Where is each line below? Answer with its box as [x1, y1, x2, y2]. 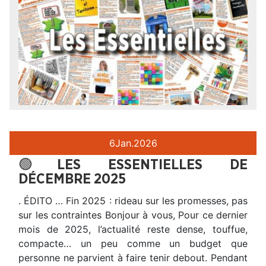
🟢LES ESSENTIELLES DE [18, 157, 248, 172]
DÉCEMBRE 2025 [18, 172, 126, 186]
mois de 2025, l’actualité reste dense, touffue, [18, 223, 248, 235]
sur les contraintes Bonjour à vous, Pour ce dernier [18, 208, 248, 221]
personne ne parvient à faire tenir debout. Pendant [18, 251, 248, 264]
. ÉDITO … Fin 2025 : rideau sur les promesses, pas [18, 194, 248, 207]
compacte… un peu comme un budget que [18, 237, 248, 249]
